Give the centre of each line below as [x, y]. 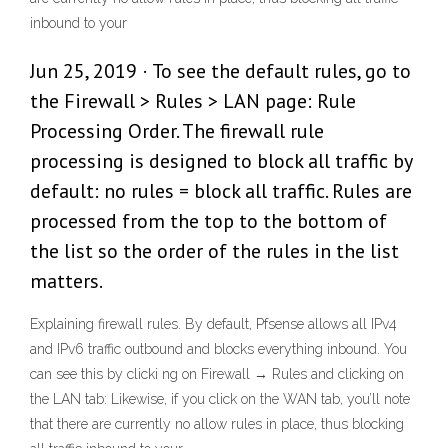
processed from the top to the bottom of [208, 221]
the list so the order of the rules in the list [214, 251]
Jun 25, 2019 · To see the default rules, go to [220, 71]
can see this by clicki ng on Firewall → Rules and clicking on [217, 374]
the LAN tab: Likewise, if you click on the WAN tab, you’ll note [220, 399]
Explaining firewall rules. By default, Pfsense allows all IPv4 [213, 324]
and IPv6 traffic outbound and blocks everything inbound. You [218, 349]
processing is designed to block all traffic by [221, 161]
